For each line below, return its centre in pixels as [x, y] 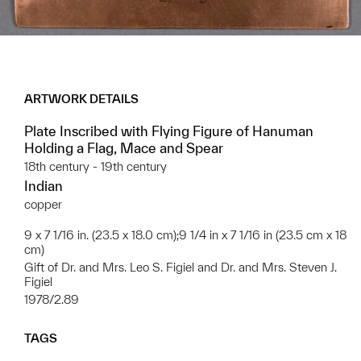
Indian [44, 186]
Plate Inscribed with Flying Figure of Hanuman [169, 131]
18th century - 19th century [95, 167]
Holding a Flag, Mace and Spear [124, 148]
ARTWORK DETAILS [81, 99]
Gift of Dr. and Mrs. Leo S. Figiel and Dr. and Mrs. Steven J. [180, 268]
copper [43, 205]
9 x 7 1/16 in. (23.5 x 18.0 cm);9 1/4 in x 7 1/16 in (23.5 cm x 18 [185, 235]
